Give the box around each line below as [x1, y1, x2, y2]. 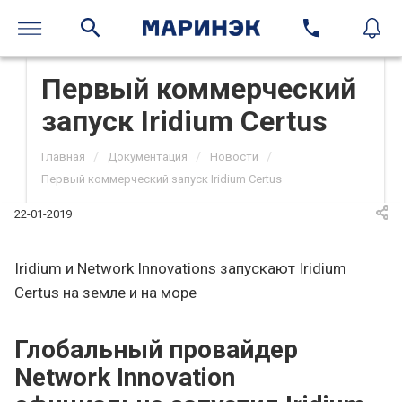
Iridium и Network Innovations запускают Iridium [14, 259, 346, 278]
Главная [41, 150, 85, 163]
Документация [108, 150, 188, 163]
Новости [210, 150, 258, 163]
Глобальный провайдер [14, 335, 298, 365]
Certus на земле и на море [14, 284, 197, 302]
